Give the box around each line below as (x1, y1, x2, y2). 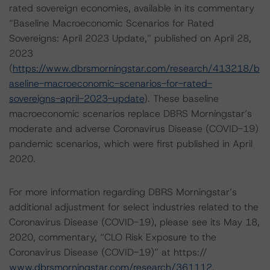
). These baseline (144, 92, 219, 105)
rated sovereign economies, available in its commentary (9, 2, 254, 14)
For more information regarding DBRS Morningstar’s (9, 186, 237, 198)
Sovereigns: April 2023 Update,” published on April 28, (9, 32, 251, 45)
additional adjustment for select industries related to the (9, 201, 259, 213)
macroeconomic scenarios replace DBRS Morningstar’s (9, 107, 252, 120)
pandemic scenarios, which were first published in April (9, 137, 253, 150)
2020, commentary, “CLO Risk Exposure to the (9, 231, 216, 243)
